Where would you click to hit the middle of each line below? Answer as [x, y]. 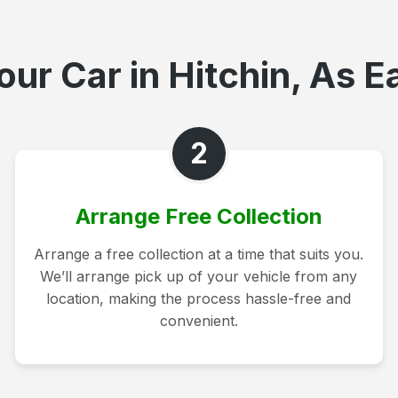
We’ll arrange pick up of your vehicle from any [199, 276]
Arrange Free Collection [199, 216]
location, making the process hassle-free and [199, 298]
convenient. [199, 320]
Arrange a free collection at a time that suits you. [199, 254]
